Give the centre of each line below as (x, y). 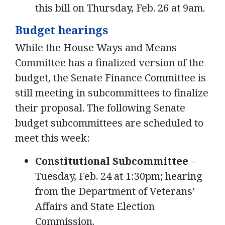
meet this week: (52, 138)
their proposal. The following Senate (100, 108)
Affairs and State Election (95, 206)
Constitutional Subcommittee (112, 161)
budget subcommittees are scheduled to (109, 123)
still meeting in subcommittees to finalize (112, 93)
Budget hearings (62, 30)
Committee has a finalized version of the (109, 63)
